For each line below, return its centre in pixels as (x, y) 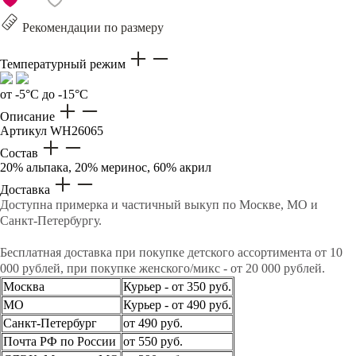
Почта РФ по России (60, 341)
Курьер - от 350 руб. (177, 286)
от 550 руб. (153, 341)
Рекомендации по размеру (93, 27)
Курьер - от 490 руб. (177, 305)
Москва (24, 286)
